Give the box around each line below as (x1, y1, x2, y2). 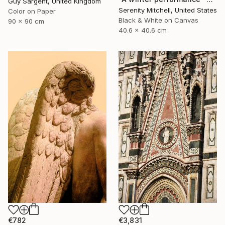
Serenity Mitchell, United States (119, 6, 217, 14)
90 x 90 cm (8, 17, 44, 26)
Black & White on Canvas (119, 16, 198, 24)
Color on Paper (8, 7, 56, 16)
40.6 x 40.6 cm (119, 26, 167, 34)
